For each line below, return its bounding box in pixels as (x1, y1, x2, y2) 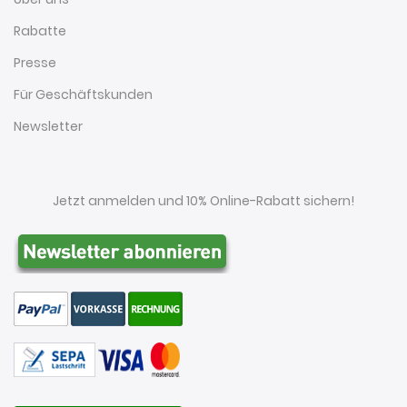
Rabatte (14, 21, 66, 40)
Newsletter (14, 116, 83, 135)
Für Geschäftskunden (14, 84, 153, 104)
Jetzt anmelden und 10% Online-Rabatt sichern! (53, 191, 354, 210)
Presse (14, 53, 56, 72)
